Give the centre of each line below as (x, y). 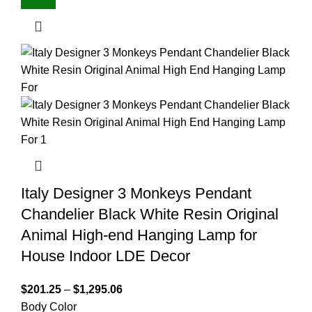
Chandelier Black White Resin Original (150, 214)
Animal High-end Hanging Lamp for (139, 235)
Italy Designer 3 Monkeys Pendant (136, 193)
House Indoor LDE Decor (106, 256)
